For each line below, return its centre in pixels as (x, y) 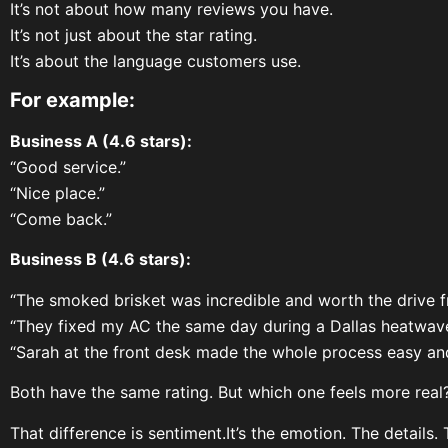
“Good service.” (68, 166)
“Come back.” (61, 218)
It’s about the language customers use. (155, 60)
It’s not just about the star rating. (133, 34)
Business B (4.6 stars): (100, 259)
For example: (72, 99)
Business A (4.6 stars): (101, 140)
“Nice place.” (57, 192)
